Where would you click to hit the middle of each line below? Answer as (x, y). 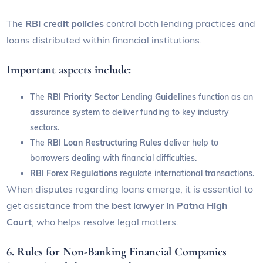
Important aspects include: (69, 70)
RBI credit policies (64, 24)
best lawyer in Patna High (170, 206)
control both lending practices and (180, 24)
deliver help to (190, 143)
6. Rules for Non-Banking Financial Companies (117, 252)
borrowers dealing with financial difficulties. (114, 158)
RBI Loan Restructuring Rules (104, 143)
